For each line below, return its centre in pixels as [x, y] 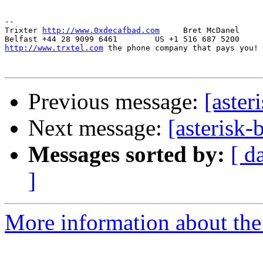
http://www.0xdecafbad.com [101, 31]
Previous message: [116, 102]
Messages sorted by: [127, 154]
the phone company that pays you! [181, 48]
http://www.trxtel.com [54, 48]
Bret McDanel [200, 31]
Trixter [23, 31]
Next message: [98, 128]
